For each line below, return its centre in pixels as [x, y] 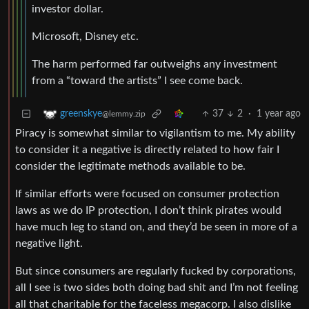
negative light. [49, 244]
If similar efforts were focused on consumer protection [147, 194]
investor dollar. [68, 9]
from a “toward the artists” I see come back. [137, 81]
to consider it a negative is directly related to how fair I [147, 150]
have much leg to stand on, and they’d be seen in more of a [156, 227]
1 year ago [279, 114]
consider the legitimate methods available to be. [130, 167]
